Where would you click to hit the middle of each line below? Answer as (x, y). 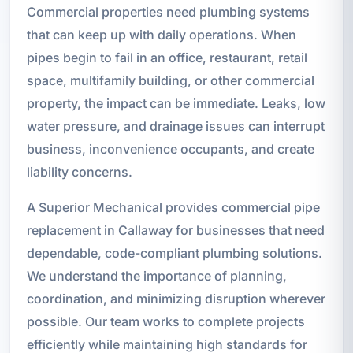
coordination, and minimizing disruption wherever (176, 298)
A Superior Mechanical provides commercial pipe (173, 207)
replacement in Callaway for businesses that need (175, 230)
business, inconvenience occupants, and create (170, 149)
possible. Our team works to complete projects (165, 321)
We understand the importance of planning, (156, 275)
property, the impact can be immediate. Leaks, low (176, 103)
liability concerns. (79, 171)
